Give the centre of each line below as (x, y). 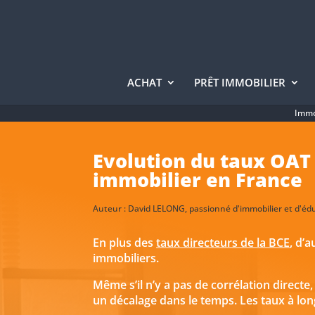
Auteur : (110, 209)
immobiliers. (126, 258)
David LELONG (156, 209)
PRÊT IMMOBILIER (239, 82)
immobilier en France (198, 179)
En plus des (124, 243)
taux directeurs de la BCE (223, 243)
